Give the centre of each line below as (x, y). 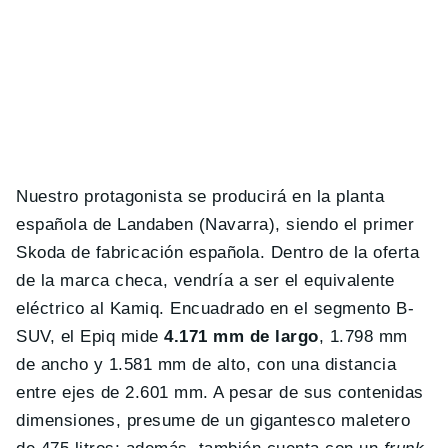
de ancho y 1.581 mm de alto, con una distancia (206, 365)
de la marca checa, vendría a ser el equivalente (205, 281)
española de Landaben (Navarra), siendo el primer (215, 225)
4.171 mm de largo (241, 337)
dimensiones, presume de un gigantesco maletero (213, 421)
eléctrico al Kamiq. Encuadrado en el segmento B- (215, 309)
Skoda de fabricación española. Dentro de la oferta (218, 253)
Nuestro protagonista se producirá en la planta (200, 197)
